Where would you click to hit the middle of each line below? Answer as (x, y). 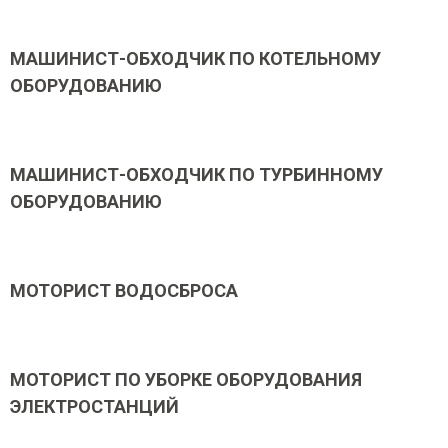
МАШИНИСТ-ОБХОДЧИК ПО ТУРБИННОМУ (196, 174)
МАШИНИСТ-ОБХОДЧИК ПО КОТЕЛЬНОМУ (195, 58)
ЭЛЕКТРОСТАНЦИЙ (94, 406)
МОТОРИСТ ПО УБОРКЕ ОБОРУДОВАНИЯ (186, 379)
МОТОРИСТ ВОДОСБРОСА (124, 290)
